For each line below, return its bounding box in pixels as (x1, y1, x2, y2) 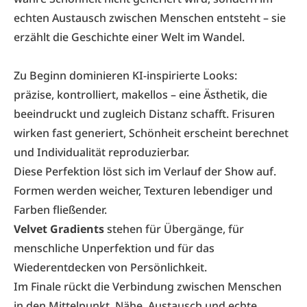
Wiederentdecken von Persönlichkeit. (14, 260, 207, 275)
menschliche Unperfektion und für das (14, 241, 214, 256)
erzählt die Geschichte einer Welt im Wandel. (14, 29, 245, 45)
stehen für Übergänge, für (104, 221, 244, 236)
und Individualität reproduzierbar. (14, 145, 189, 160)
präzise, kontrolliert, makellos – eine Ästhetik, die (14, 87, 267, 102)
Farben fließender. (14, 202, 107, 217)
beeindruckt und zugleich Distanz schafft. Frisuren (14, 106, 275, 121)
